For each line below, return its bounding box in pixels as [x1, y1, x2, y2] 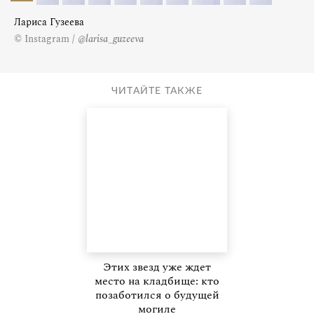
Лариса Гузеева [14, 14, 84, 29]
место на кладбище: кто [95, 272, 219, 289]
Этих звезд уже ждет [103, 258, 211, 275]
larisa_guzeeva [86, 31, 144, 46]
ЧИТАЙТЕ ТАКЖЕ [111, 86, 203, 96]
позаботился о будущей [95, 286, 219, 303]
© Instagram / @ [14, 31, 86, 46]
